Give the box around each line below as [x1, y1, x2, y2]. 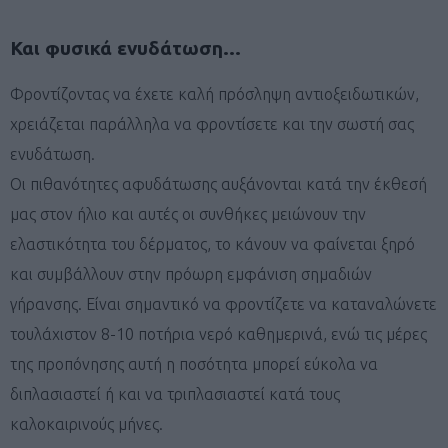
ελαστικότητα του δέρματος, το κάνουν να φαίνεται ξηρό [10, 234, 415, 253]
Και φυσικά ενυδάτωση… [10, 36, 241, 59]
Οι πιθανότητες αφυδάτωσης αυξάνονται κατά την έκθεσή [10, 174, 427, 193]
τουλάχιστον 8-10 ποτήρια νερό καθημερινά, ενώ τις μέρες [10, 324, 427, 343]
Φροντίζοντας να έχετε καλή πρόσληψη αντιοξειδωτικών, [10, 84, 419, 103]
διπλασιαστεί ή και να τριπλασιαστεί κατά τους [10, 384, 340, 403]
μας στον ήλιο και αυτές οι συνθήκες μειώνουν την [10, 204, 366, 223]
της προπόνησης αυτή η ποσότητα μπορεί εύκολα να [10, 354, 378, 373]
